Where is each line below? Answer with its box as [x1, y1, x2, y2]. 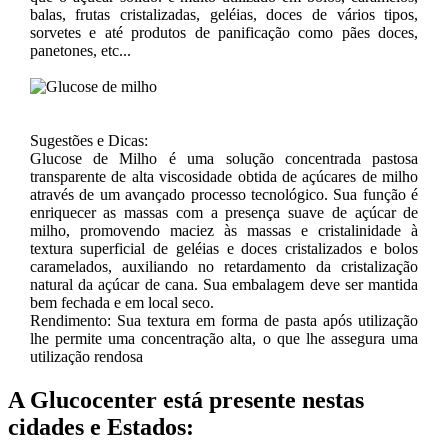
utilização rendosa [29, 347, 143, 365]
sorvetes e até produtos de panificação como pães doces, [29, 23, 419, 41]
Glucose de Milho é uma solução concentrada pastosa [29, 149, 419, 167]
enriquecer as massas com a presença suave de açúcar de [29, 203, 419, 221]
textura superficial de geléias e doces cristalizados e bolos [29, 239, 419, 257]
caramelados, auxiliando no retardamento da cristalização [29, 257, 419, 275]
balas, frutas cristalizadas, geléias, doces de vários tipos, [29, 5, 419, 23]
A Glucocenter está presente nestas [8, 387, 364, 414]
